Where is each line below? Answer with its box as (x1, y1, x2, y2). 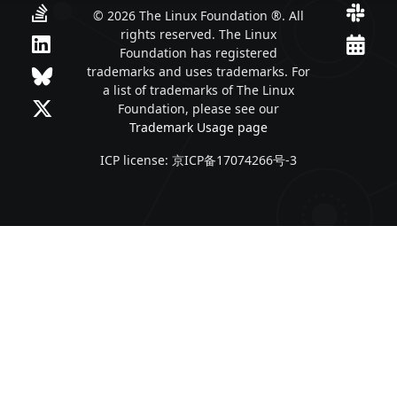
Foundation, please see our (117, 99, 279, 117)
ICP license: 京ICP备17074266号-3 (99, 151, 297, 168)
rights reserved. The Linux (120, 25, 276, 43)
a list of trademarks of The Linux (102, 81, 294, 98)
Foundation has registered (119, 43, 277, 61)
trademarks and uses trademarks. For (86, 62, 310, 80)
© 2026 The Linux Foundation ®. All (92, 6, 304, 24)
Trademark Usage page (128, 118, 268, 136)
